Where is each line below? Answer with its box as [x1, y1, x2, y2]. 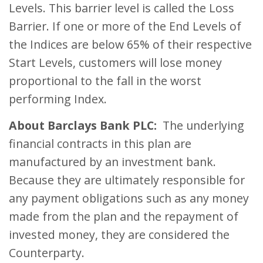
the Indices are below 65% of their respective [9, 36, 252, 53]
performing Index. [9, 91, 107, 107]
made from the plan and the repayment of [9, 208, 238, 225]
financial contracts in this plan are [9, 136, 191, 152]
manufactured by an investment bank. [9, 154, 216, 170]
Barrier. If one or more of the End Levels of [9, 18, 241, 35]
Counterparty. [9, 245, 85, 261]
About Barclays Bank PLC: [9, 117, 157, 134]
